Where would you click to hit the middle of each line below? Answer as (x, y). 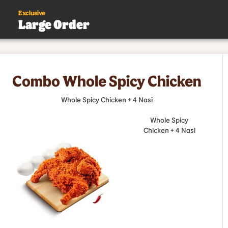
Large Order (54, 24)
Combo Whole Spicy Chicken (107, 80)
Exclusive (32, 13)
